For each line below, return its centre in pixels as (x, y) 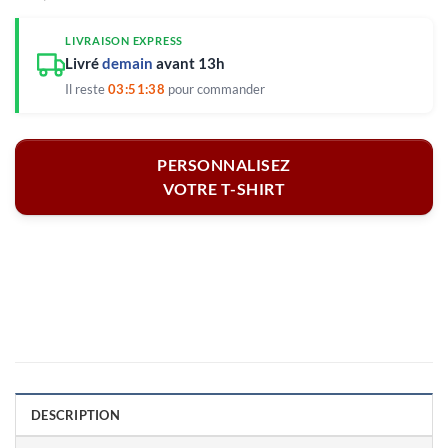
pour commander (215, 88)
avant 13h (189, 62)
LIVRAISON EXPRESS (124, 40)
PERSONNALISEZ (224, 164)
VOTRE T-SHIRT (224, 188)
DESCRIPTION (75, 414)
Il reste (86, 88)
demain (127, 62)
